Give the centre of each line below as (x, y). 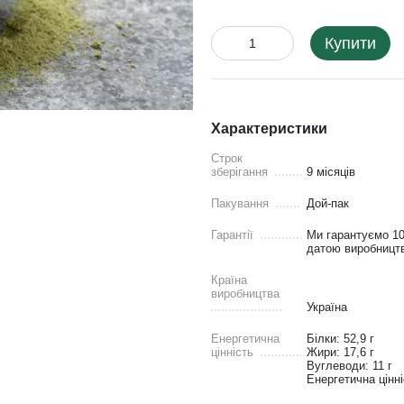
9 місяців (331, 172)
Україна (327, 307)
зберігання (239, 172)
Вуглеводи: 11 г (349, 366)
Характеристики (269, 129)
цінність (232, 352)
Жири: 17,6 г (340, 352)
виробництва (245, 294)
